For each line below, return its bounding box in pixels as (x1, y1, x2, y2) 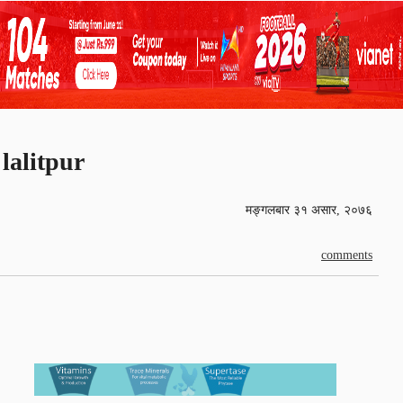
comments (321, 247, 372, 262)
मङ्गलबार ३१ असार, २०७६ (246, 202, 372, 217)
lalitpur (3, 147, 85, 175)
